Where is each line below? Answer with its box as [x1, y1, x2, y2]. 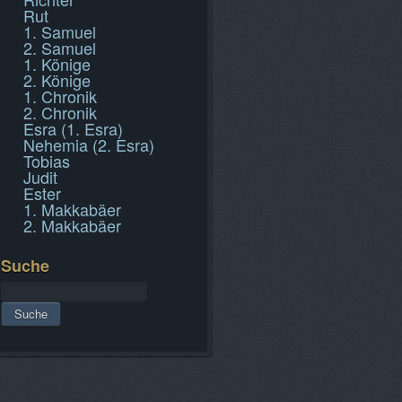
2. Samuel [23, 36, 96, 59]
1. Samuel [23, 20, 96, 43]
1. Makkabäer [23, 197, 121, 221]
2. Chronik [23, 100, 97, 124]
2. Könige [23, 68, 91, 92]
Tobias [23, 149, 70, 172]
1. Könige [23, 52, 91, 75]
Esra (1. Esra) [23, 117, 123, 140]
